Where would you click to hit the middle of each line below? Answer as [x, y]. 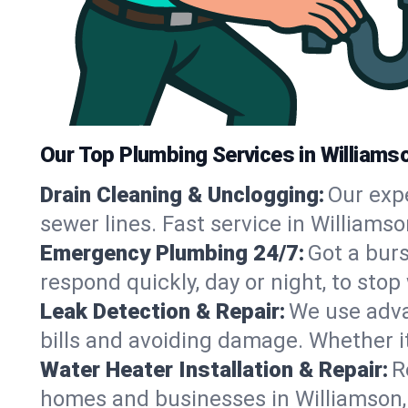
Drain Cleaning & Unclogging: [182, 194]
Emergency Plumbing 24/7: [172, 253]
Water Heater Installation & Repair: [214, 369]
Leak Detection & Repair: [163, 311]
